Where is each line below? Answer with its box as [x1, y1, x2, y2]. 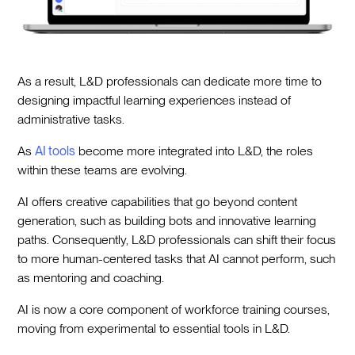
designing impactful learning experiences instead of [17, 93, 292, 109]
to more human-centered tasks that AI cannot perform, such [17, 251, 336, 267]
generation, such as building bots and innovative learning [17, 213, 317, 229]
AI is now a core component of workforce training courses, [17, 302, 330, 318]
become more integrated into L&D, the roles [75, 143, 314, 159]
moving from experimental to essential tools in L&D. [17, 321, 291, 337]
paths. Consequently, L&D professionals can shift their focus [17, 232, 337, 248]
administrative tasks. [17, 112, 125, 128]
